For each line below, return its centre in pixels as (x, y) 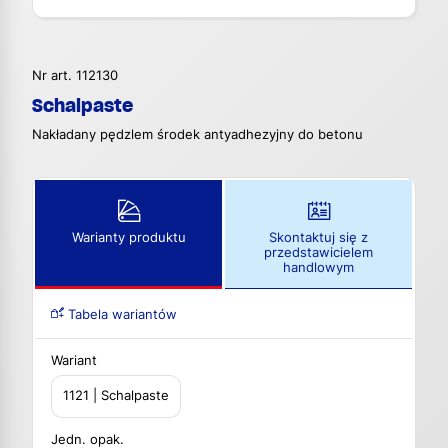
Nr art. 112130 (75, 76)
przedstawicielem (318, 253)
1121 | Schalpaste (116, 396)
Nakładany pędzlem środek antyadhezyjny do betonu (197, 135)
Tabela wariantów (120, 315)
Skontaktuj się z (318, 238)
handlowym (318, 268)
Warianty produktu (128, 238)
